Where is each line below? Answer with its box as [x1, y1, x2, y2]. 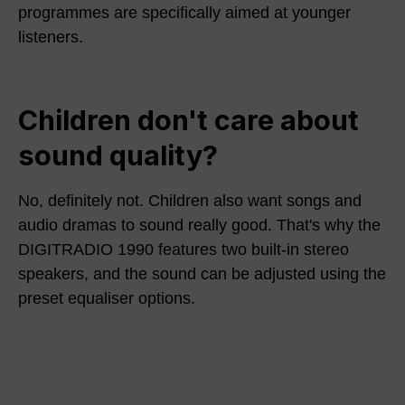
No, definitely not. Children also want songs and [18, 191, 362, 210]
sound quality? [18, 137, 218, 172]
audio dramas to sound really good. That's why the [18, 215, 381, 234]
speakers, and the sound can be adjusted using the [18, 264, 386, 283]
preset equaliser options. [18, 288, 195, 307]
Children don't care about [18, 102, 359, 137]
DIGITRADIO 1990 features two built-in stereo [18, 240, 349, 259]
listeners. [18, 27, 83, 46]
